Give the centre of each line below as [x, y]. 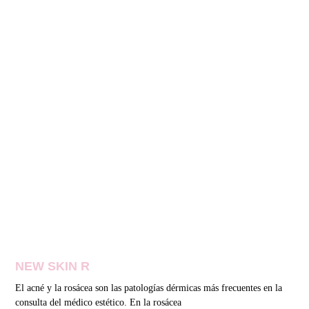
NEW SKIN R [53, 266]
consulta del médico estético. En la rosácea [99, 302]
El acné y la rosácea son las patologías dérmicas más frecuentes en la [149, 288]
